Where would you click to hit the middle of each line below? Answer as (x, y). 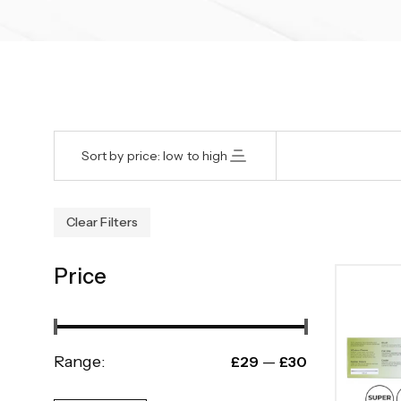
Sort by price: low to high (155, 155)
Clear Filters (102, 222)
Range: (80, 362)
